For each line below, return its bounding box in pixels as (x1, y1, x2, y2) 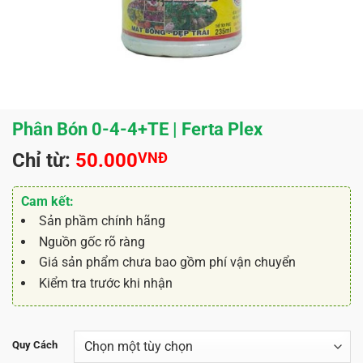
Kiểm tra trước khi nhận (39, 275, 173, 291)
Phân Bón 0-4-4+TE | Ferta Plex (12, 118, 263, 139)
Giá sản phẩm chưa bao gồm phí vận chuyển (39, 254, 296, 271)
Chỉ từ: (12, 149, 75, 172)
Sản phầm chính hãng (39, 213, 165, 228)
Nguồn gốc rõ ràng (39, 233, 145, 250)
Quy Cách (12, 339, 58, 352)
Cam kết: (21, 194, 74, 209)
